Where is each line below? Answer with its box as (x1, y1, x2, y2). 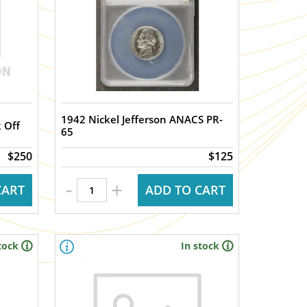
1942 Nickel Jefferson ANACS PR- (61, 112, 223, 126)
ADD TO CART (145, 182, 225, 198)
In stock (180, 239, 219, 252)
